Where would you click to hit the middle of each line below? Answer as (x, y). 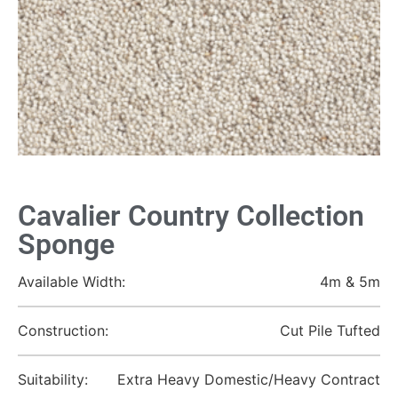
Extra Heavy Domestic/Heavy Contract (249, 379)
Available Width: (72, 282)
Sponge (66, 244)
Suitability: (53, 379)
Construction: (63, 330)
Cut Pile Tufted (330, 330)
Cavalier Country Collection (191, 216)
